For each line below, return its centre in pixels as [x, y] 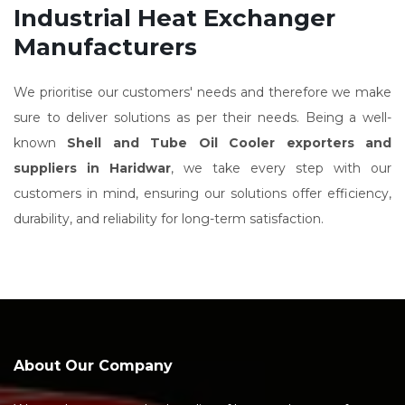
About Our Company [93, 366]
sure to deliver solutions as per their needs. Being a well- [202, 118]
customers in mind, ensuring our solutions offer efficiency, [202, 193]
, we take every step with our [281, 168]
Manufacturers [105, 47]
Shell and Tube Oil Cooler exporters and [230, 143]
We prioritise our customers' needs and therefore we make [202, 92]
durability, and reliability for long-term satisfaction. [170, 219]
